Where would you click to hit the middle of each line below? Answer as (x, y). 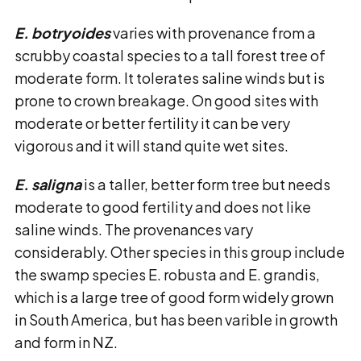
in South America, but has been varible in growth (176, 320)
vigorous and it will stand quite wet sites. (151, 145)
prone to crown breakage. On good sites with (166, 100)
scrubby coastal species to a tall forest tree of (170, 55)
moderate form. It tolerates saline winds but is (170, 78)
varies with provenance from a (213, 33)
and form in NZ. (66, 342)
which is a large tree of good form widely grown (174, 297)
